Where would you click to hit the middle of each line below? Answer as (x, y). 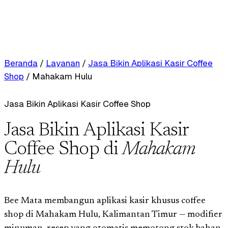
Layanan (63, 63)
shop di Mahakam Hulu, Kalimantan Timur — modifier (113, 215)
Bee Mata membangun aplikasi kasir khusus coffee (105, 201)
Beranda (21, 63)
